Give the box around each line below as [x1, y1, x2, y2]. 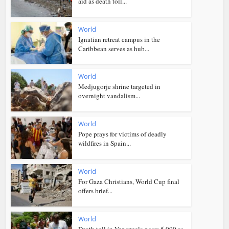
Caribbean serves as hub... [78, 43, 150, 53]
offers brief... [78, 186, 113, 195]
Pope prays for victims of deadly [78, 129, 167, 139]
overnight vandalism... [78, 91, 141, 101]
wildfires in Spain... [78, 139, 131, 148]
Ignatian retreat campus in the [78, 34, 161, 44]
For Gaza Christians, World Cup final [78, 176, 180, 186]
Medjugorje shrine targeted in [78, 82, 161, 91]
